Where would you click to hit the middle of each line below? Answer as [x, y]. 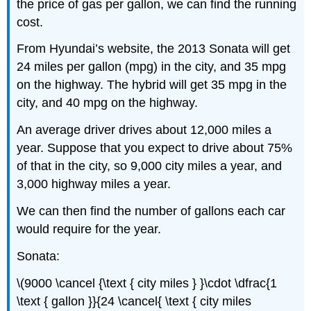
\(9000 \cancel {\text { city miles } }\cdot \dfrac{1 [147, 283]
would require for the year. [89, 229]
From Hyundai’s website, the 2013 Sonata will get [154, 49]
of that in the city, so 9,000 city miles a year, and [150, 166]
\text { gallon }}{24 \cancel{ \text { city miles [134, 301]
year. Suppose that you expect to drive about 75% [155, 148]
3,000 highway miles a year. [94, 184]
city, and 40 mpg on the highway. [108, 103]
